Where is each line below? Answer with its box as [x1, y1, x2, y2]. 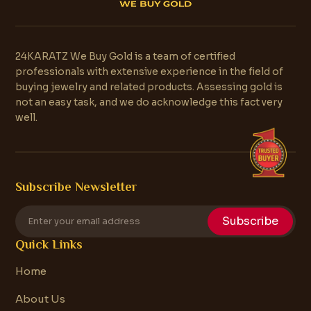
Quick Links [15, 237, 83, 251]
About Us [15, 292, 65, 305]
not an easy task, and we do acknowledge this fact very [15, 95, 283, 108]
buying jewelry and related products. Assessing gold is [15, 80, 283, 93]
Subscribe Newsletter [15, 179, 137, 194]
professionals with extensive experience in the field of [15, 65, 283, 78]
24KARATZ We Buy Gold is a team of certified [15, 49, 235, 62]
